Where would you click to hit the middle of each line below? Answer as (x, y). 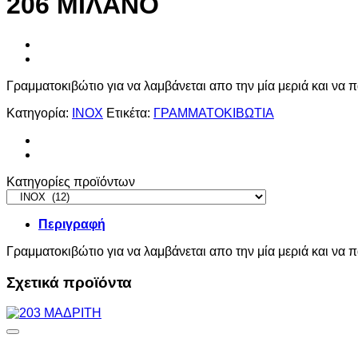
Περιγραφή (72, 224)
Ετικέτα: (130, 113)
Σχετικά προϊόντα (69, 282)
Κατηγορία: (39, 113)
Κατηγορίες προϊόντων (71, 181)
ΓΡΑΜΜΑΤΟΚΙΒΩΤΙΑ (214, 113)
